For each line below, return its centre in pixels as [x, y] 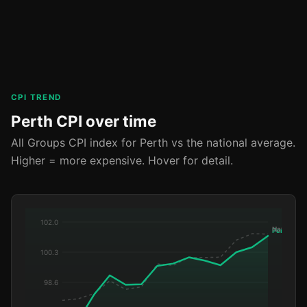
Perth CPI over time [84, 121]
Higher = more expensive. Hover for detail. [122, 161]
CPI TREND [36, 98]
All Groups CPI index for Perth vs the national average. [153, 143]
